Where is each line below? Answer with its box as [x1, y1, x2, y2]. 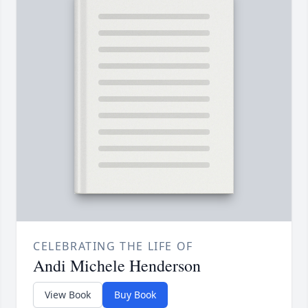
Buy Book [114, 287, 156, 301]
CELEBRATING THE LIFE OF [33, 238, 193, 254]
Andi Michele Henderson [33, 254, 201, 276]
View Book [45, 287, 91, 301]
